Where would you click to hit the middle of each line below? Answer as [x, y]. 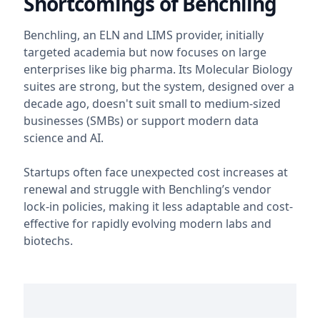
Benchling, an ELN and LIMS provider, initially [144, 35]
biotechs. [49, 241]
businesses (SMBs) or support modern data [141, 121]
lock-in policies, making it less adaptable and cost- [159, 207]
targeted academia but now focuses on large [145, 52]
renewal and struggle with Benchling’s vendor [148, 190]
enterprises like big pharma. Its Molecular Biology [158, 70]
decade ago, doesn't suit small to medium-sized [152, 104]
